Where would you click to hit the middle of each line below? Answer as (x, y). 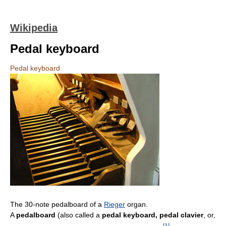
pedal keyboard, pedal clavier (153, 215)
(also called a (79, 215)
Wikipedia (34, 28)
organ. (136, 204)
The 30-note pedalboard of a (57, 204)
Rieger (115, 204)
